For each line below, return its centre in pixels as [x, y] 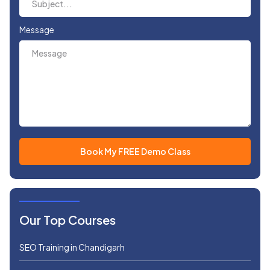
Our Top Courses [67, 220]
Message [37, 30]
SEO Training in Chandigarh [72, 247]
